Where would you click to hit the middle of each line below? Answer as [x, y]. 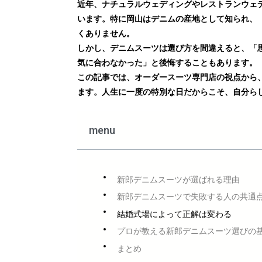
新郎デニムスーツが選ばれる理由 [178, 179]
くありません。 [106, 33]
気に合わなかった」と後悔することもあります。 [167, 63]
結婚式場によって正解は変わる [174, 214]
